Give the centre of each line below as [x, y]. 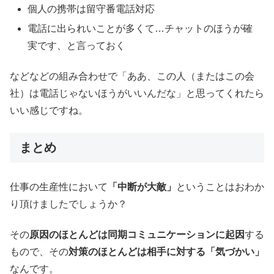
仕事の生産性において [59, 187]
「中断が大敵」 [142, 187]
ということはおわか [220, 187]
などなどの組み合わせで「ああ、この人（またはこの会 [132, 76]
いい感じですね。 [49, 111]
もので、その [39, 252]
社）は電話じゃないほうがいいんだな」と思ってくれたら [137, 94]
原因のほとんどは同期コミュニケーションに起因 [137, 235]
